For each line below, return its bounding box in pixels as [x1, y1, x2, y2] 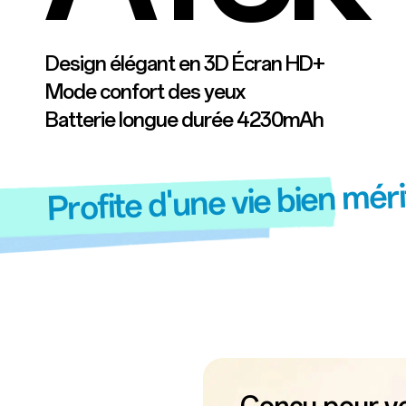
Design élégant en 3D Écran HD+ [45, 52, 324, 76]
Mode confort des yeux [45, 80, 245, 104]
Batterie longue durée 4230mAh [45, 108, 324, 132]
